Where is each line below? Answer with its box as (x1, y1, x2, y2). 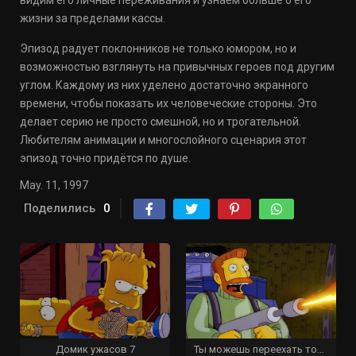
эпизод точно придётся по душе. (20, 152, 191, 164)
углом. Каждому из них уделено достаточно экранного (20, 79, 308, 91)
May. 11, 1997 (20, 179, 88, 192)
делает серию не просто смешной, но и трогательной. (20, 115, 301, 128)
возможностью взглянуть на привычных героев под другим (20, 60, 335, 73)
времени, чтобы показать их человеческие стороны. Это (20, 97, 317, 110)
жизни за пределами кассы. (20, 12, 165, 25)
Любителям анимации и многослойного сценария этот (20, 133, 307, 146)
